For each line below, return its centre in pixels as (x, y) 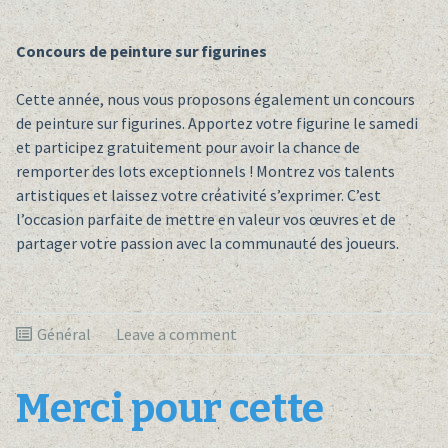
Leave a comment (176, 334)
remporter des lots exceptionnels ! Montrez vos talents (205, 171)
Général (63, 334)
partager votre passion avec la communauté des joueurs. (207, 243)
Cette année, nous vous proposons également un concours (215, 99)
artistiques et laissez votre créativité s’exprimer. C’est (198, 195)
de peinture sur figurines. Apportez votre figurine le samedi (216, 123)
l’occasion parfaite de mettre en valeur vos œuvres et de (205, 219)
